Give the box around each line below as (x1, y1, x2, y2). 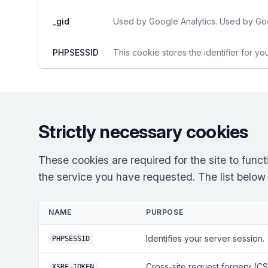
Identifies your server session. (146, 233, 264, 243)
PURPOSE (146, 208, 184, 217)
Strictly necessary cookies (38, 121, 248, 142)
